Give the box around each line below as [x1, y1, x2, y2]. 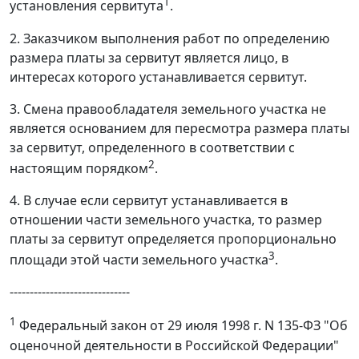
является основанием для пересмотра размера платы [10, 119, 349, 137]
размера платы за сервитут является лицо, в [10, 48, 288, 67]
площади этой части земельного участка [10, 251, 268, 269]
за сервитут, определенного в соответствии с [10, 138, 295, 156]
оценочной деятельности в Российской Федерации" [10, 336, 339, 354]
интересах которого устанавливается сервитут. [10, 67, 307, 86]
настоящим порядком [10, 159, 148, 178]
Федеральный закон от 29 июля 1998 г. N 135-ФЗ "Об [16, 317, 348, 335]
